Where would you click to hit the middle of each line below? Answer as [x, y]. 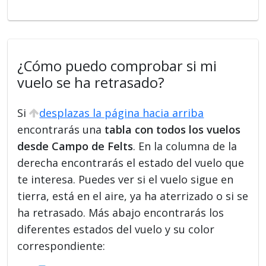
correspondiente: [61, 246]
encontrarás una [61, 129]
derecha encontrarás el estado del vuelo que [131, 162]
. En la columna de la [185, 146]
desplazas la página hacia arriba [122, 113]
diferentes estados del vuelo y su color [116, 229]
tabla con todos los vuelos [173, 129]
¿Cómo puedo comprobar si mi [117, 66]
